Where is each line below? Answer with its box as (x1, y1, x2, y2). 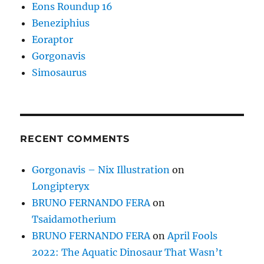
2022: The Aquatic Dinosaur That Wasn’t (32, 246, 223, 258)
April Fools (167, 229, 218, 242)
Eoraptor (32, 33, 74, 45)
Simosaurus (32, 66, 87, 78)
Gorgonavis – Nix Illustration (32, 163, 170, 176)
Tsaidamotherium (32, 213, 117, 225)
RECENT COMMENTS (20, 133, 130, 144)
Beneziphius (32, 16, 90, 29)
